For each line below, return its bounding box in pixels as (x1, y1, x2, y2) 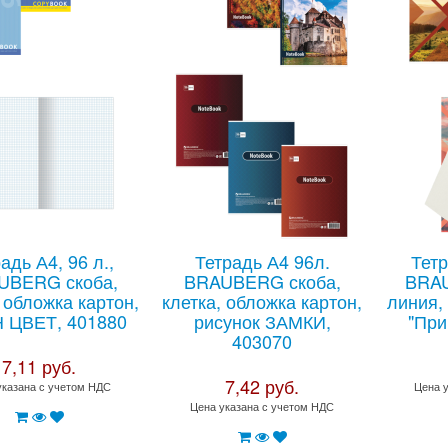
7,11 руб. (2, 353, 77, 379)
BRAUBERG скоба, (183, 268, 341, 294)
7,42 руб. (225, 373, 300, 399)
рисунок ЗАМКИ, (193, 308, 331, 334)
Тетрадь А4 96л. (194, 248, 330, 274)
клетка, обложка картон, (162, 288, 363, 314)
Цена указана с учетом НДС (190, 398, 335, 414)
